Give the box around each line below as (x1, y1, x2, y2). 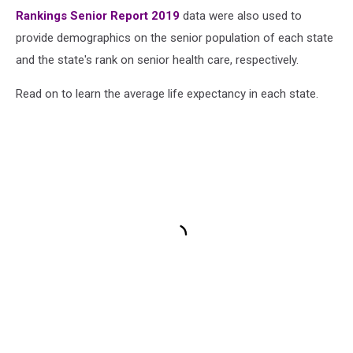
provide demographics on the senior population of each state (16, 31, 333, 46)
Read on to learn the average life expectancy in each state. (16, 87, 318, 102)
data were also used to (180, 9, 302, 24)
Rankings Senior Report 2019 (16, 9, 180, 24)
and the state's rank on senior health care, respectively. (16, 53, 299, 68)
